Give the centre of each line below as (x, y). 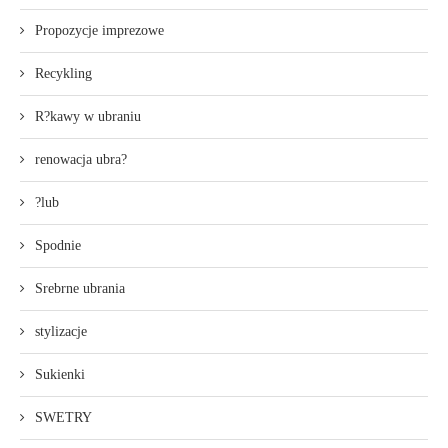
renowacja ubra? (81, 159)
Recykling (63, 73)
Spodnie (58, 245)
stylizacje (61, 331)
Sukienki (60, 374)
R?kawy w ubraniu (88, 116)
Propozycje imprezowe (99, 30)
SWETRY (63, 417)
